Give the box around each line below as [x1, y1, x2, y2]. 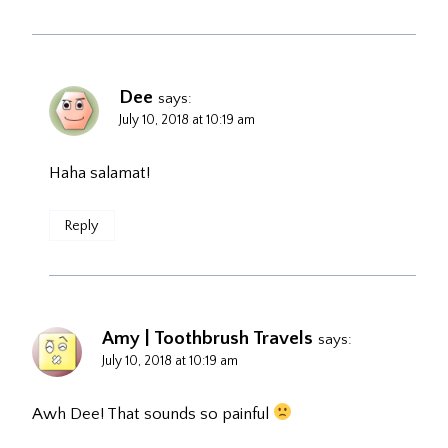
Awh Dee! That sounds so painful [32, 404, 273, 423]
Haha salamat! [49, 163, 150, 182]
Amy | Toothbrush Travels [102, 327, 313, 349]
